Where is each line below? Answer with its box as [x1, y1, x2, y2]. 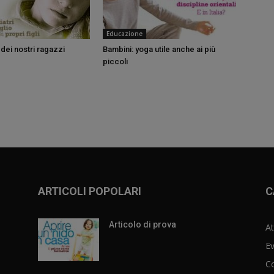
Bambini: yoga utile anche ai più [103, 45, 215, 54]
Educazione [106, 29, 143, 38]
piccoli [103, 57, 128, 66]
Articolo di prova [109, 220, 176, 229]
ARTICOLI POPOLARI [38, 185, 141, 198]
